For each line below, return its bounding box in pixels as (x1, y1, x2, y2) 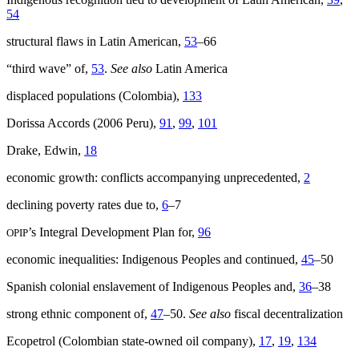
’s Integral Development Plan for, (28, 225, 198, 240)
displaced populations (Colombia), (6, 89, 183, 103)
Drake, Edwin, (6, 143, 84, 158)
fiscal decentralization (231, 307, 343, 321)
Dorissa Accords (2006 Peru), (6, 116, 159, 131)
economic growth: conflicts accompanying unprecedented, (6, 171, 304, 185)
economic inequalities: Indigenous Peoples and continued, (6, 252, 301, 267)
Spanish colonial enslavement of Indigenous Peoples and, (6, 280, 299, 294)
